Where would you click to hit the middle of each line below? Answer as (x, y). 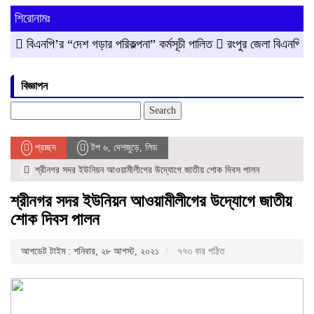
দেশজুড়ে (127, 147)
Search (24, 107)
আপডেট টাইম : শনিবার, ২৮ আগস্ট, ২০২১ (90, 251)
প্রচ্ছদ (44, 147)
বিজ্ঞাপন (34, 86)
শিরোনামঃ (33, 18)
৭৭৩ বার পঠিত (200, 251)
